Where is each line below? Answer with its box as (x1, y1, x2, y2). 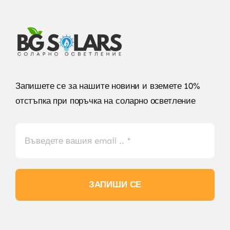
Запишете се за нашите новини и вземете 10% (15, 80, 200, 91)
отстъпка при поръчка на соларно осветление (15, 95, 196, 106)
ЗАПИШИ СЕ (88, 179, 142, 189)
